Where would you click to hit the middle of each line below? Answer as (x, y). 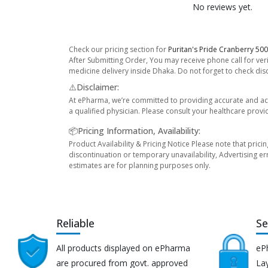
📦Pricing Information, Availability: (135, 130)
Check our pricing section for (118, 49)
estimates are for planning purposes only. (140, 165)
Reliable (76, 223)
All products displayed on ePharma (124, 248)
